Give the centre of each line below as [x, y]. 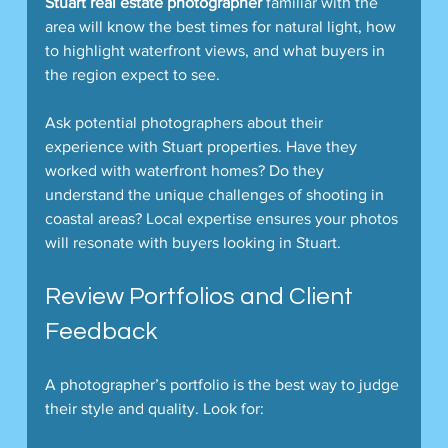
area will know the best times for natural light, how [222, 26]
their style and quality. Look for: [154, 408]
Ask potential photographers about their [185, 122]
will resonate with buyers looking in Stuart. [192, 242]
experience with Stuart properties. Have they [202, 146]
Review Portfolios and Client [201, 296]
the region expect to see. [132, 74]
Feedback [100, 331]
